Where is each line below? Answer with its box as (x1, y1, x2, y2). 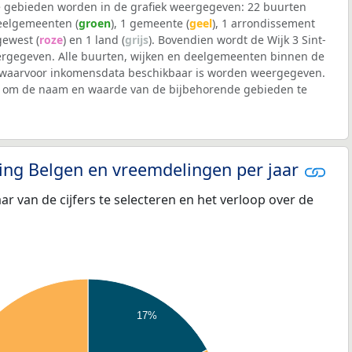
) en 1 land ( (63, 32, 125, 48)
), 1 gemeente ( (111, 16, 189, 31)
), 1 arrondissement (212, 16, 315, 31)
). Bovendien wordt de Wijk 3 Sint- (148, 32, 326, 48)
